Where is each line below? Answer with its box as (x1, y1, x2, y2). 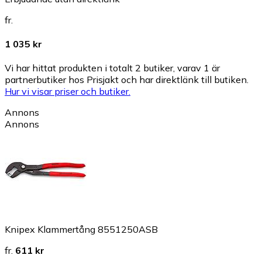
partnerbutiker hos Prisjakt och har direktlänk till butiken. (5, 74, 249, 86)
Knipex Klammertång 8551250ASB (5, 223, 158, 236)
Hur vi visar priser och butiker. (5, 85, 130, 98)
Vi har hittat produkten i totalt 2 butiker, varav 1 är (5, 62, 220, 74)
